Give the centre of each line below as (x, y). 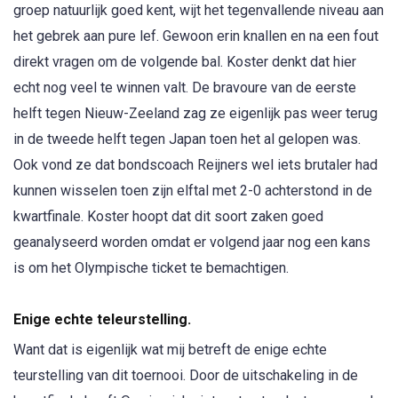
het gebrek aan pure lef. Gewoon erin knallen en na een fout (196, 36)
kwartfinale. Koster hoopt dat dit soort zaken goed (168, 217)
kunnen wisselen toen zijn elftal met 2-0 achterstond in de (193, 191)
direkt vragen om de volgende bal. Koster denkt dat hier (185, 62)
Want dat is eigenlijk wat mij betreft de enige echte (170, 349)
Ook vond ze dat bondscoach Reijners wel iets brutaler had (195, 165)
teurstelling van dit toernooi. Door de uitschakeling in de (186, 375)
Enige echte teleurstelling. (102, 319)
